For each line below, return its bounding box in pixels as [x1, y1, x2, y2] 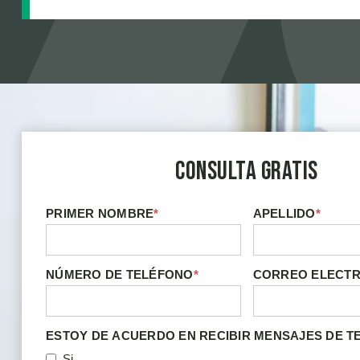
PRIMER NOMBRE [46, 206, 154, 220]
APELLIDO [252, 206, 316, 220]
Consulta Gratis [175, 156, 318, 188]
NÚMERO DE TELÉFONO [46, 267, 194, 281]
